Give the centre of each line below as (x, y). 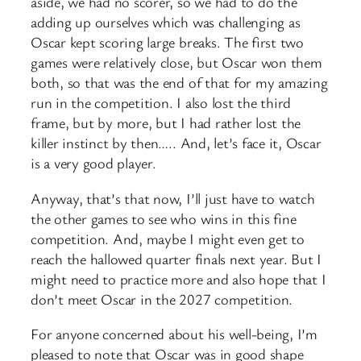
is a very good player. (93, 163)
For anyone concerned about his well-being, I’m (174, 334)
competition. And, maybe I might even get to (168, 238)
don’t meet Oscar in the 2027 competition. (162, 299)
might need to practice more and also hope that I (178, 278)
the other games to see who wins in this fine (164, 218)
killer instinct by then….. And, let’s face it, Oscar (176, 143)
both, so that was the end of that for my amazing (179, 83)
